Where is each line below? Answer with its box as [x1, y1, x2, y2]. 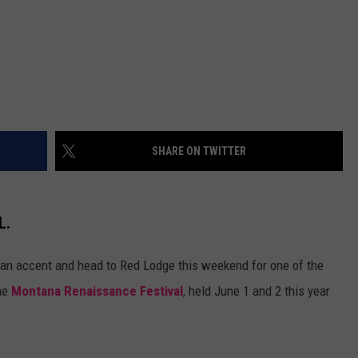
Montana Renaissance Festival [11, 282, 183, 299]
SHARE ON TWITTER [152, 145, 246, 158]
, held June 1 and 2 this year [183, 282, 330, 299]
